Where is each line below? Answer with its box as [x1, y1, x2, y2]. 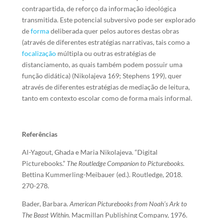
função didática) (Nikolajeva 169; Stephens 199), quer [21, 72, 182, 80]
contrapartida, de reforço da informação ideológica [21, 4, 176, 13]
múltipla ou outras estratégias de [55, 49, 156, 57]
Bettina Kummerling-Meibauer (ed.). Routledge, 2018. [21, 170, 182, 179]
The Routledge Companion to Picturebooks [66, 159, 183, 167]
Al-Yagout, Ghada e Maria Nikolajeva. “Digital [21, 148, 158, 156]
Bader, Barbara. [21, 200, 70, 208]
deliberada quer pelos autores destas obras [49, 27, 179, 35]
